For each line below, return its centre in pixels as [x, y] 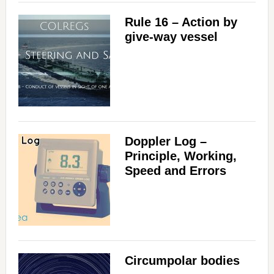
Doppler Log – [165, 141]
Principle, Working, [180, 156]
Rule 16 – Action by [181, 22]
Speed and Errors [175, 171]
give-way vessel [171, 37]
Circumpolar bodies [182, 261]
